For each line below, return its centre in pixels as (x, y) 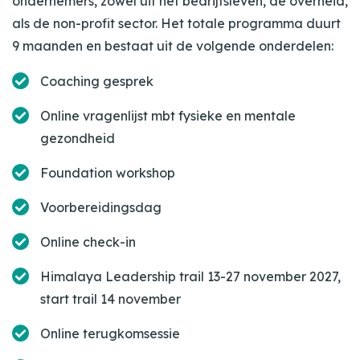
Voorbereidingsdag (101, 207)
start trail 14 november (110, 299)
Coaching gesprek (97, 81)
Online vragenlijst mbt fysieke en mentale (168, 115)
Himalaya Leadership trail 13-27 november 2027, (190, 276)
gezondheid (78, 138)
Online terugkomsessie (110, 333)
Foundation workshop (108, 172)
